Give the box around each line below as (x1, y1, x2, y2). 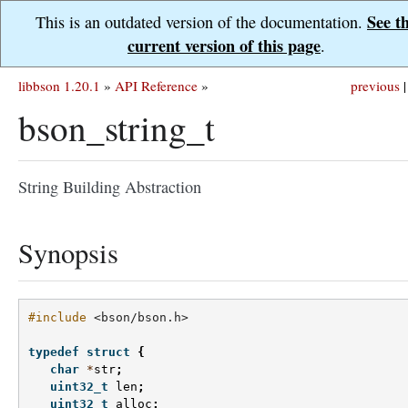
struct (87, 345, 130, 360)
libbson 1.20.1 (18, 76, 100, 95)
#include (28, 311, 87, 325)
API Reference (115, 76, 198, 95)
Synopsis (18, 234, 118, 271)
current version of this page (127, 34, 321, 57)
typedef (28, 345, 79, 360)
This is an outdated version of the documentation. (36, 11, 367, 33)
